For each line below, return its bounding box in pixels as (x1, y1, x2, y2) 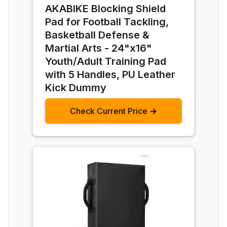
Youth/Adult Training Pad (45, 55, 166, 67)
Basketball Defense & (45, 28, 149, 41)
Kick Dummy (45, 81, 106, 94)
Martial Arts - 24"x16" (45, 42, 152, 54)
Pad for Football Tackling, (45, 15, 169, 28)
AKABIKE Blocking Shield (45, 2, 166, 15)
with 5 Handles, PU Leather (45, 68, 175, 81)
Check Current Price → (70, 105, 157, 116)
